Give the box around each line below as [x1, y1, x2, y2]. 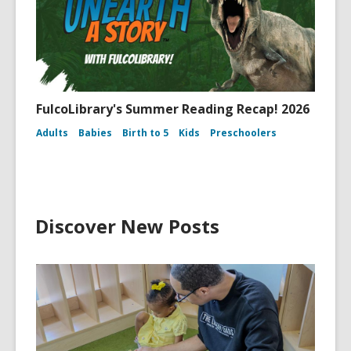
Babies [78, 126, 112, 139]
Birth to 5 [122, 126, 168, 139]
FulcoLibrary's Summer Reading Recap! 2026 [36, 100, 309, 118]
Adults [36, 126, 68, 139]
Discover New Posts [35, 213, 219, 239]
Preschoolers [210, 126, 277, 139]
